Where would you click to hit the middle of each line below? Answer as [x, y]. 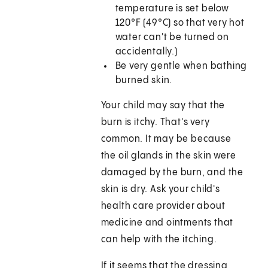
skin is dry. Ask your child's [160, 190]
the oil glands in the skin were [168, 156]
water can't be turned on [172, 38]
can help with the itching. [160, 240]
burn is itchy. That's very [155, 123]
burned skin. [144, 81]
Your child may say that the [163, 106]
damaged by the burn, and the [172, 173]
